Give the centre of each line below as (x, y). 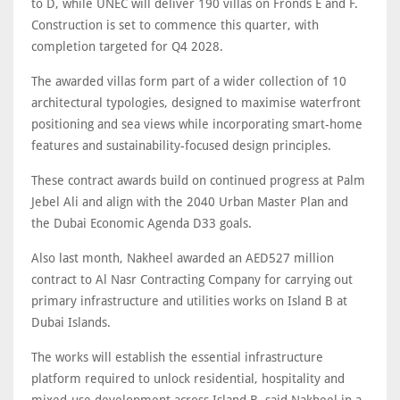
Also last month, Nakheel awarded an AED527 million (183, 258)
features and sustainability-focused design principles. (181, 145)
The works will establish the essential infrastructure (177, 357)
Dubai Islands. (71, 322)
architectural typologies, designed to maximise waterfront (196, 102)
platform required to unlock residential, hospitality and (188, 378)
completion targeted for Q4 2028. (127, 46)
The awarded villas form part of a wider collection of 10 (189, 81)
